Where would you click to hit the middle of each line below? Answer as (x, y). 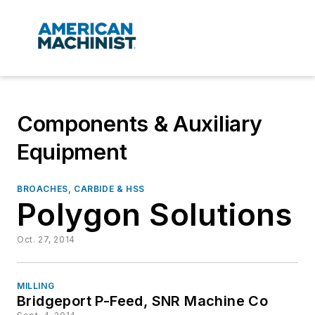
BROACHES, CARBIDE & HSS (81, 189)
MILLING (36, 286)
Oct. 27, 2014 (46, 240)
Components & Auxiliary (140, 124)
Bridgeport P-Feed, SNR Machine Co (143, 301)
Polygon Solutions (155, 215)
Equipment (72, 152)
